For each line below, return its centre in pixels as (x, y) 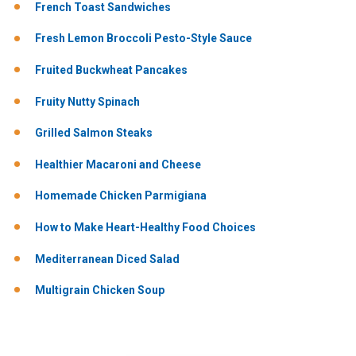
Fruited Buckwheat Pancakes (111, 70)
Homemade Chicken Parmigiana (121, 196)
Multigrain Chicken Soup (100, 290)
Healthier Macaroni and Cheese (118, 164)
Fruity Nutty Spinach (87, 101)
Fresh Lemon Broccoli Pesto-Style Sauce (143, 39)
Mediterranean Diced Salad (107, 259)
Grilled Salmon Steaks (94, 133)
